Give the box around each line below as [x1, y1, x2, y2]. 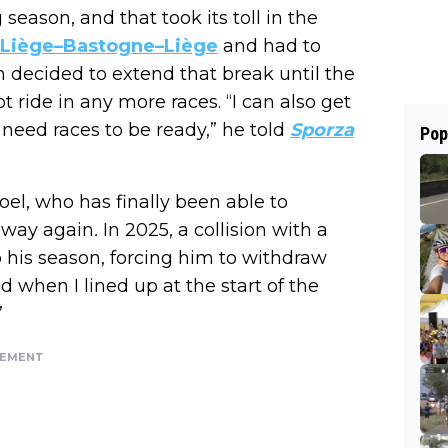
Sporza [290, 119, 354, 142]
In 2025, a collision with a [103, 219, 328, 242]
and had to [218, 35, 321, 58]
